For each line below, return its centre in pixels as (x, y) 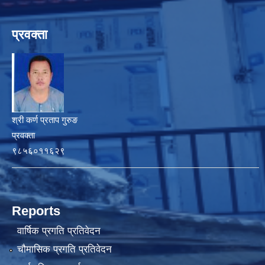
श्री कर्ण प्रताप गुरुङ (45, 120)
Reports (36, 211)
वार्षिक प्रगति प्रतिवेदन (59, 231)
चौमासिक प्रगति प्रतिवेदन (64, 250)
